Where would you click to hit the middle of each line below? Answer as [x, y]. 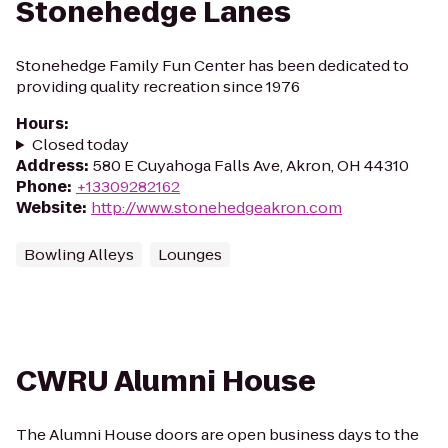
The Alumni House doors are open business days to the [217, 434]
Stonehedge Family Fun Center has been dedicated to [212, 65]
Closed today [80, 144]
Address [50, 165]
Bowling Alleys [79, 254]
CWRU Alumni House [166, 381]
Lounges [190, 254]
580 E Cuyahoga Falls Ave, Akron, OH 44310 [251, 165]
